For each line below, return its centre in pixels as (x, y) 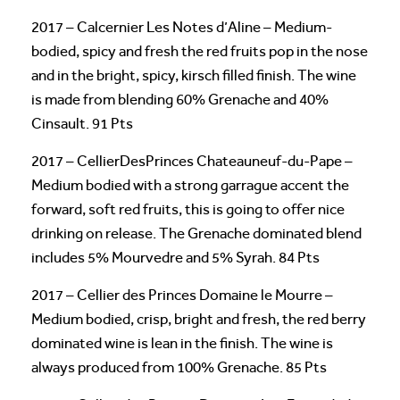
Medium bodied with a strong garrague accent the (190, 185)
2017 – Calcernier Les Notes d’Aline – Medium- (182, 27)
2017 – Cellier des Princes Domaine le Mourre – (182, 295)
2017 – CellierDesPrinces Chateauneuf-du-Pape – (192, 161)
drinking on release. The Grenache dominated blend (196, 233)
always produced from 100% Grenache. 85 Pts (179, 367)
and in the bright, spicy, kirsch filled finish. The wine (194, 75)
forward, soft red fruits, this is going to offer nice (188, 209)
